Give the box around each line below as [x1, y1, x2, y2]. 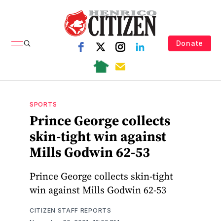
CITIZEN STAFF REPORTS [30, 206, 111, 214]
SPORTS [30, 101, 57, 108]
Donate [176, 38, 203, 47]
